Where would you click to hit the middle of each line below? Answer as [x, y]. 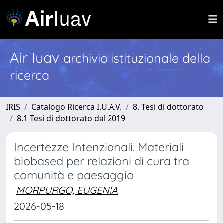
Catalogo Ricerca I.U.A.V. [77, 107]
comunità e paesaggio [74, 175]
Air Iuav [37, 57]
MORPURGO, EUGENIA [67, 190]
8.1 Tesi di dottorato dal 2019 [71, 118]
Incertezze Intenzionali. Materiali [99, 147]
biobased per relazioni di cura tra [102, 161]
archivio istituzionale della [137, 58]
